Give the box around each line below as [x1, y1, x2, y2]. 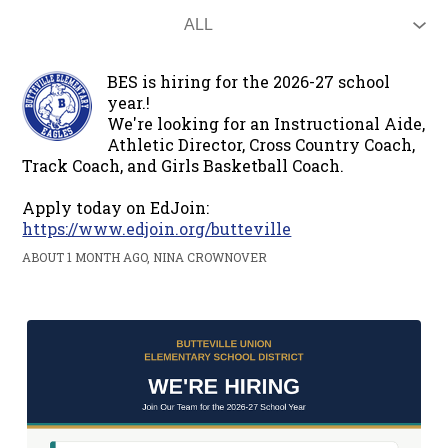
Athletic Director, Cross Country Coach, [107, 134, 416, 155]
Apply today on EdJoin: [22, 197, 210, 218]
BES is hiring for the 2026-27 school [107, 71, 391, 92]
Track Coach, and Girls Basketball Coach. [22, 155, 345, 176]
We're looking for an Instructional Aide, [107, 113, 426, 134]
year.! [107, 92, 151, 113]
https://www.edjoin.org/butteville [22, 218, 292, 239]
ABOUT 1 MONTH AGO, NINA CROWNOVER [22, 249, 268, 265]
